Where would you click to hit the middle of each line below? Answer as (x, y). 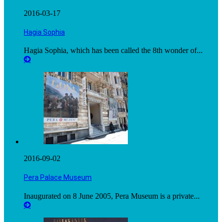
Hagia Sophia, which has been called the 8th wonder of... (113, 51)
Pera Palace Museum (58, 178)
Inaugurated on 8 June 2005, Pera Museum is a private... (112, 196)
